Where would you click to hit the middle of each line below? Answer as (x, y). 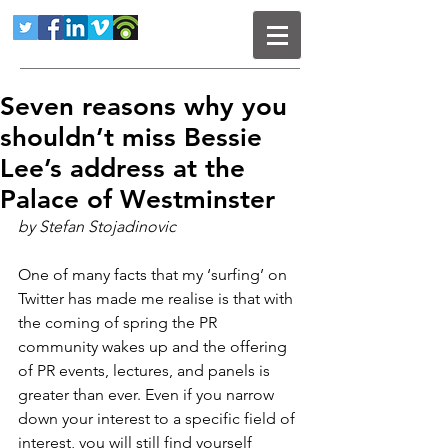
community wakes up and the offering (154, 346)
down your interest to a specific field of (158, 418)
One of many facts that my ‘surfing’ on (154, 274)
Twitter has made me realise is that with (157, 298)
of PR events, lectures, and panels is (146, 370)
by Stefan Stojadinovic (97, 226)
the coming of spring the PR (119, 322)
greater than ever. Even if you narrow (148, 394)
